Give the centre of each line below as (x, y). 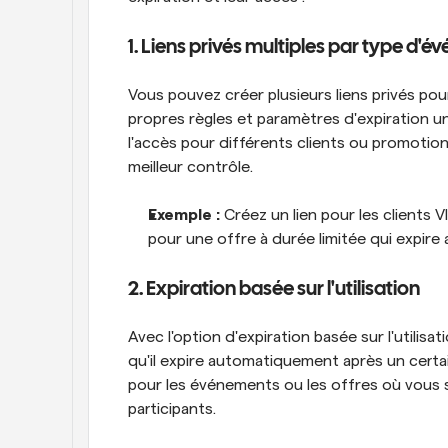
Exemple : (184, 215)
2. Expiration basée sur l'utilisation (274, 289)
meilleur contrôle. (190, 167)
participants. (172, 409)
